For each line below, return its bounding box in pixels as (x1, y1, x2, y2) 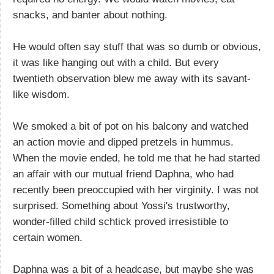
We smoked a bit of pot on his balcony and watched (13, 120, 248, 132)
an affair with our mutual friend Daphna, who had (13, 168, 234, 180)
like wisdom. (13, 88, 70, 100)
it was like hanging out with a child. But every (13, 56, 219, 68)
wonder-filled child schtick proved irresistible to (13, 215, 228, 228)
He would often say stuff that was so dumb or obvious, (13, 40, 261, 53)
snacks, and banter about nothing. (13, 9, 168, 21)
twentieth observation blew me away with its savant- (13, 72, 251, 84)
